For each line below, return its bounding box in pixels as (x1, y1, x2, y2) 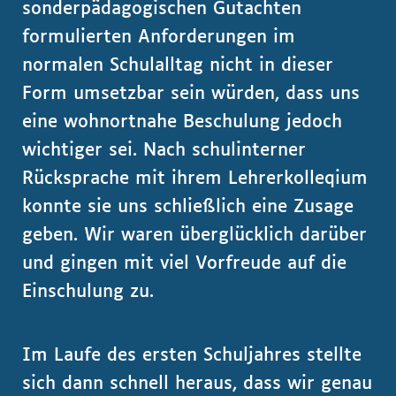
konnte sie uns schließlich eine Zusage (22, 198, 354, 216)
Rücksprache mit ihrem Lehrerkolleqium (22, 170, 368, 187)
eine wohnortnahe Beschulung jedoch (22, 113, 342, 131)
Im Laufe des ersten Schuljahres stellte (22, 346, 362, 364)
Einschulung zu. (22, 283, 154, 301)
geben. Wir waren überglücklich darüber (22, 226, 367, 244)
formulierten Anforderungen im (22, 28, 295, 46)
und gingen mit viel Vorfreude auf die (22, 255, 346, 272)
